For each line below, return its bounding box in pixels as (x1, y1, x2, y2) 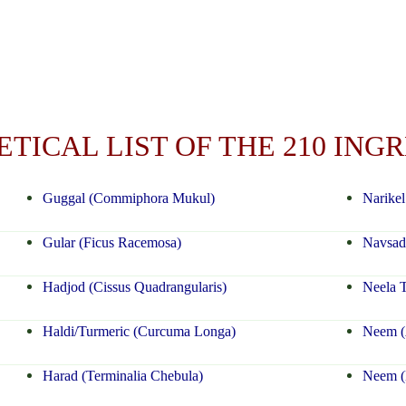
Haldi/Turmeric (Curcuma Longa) (42, 324, 236, 340)
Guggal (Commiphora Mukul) (42, 190, 215, 207)
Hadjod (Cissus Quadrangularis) (42, 279, 227, 295)
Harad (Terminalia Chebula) (42, 368, 203, 384)
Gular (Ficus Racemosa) (42, 235, 181, 251)
